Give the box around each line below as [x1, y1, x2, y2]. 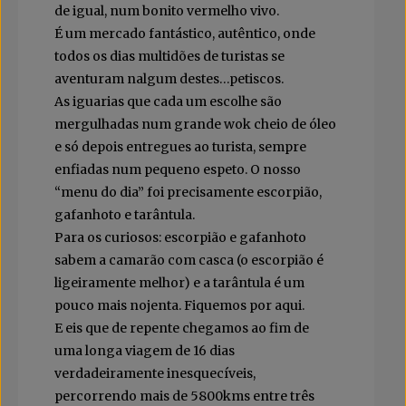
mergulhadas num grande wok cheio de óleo [54, 116, 336, 133]
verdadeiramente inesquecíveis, [54, 365, 256, 382]
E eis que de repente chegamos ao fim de [54, 320, 309, 337]
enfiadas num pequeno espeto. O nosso [54, 161, 301, 179]
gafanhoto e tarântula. [54, 207, 195, 224]
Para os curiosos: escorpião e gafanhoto [54, 229, 306, 246]
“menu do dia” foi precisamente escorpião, [54, 184, 322, 201]
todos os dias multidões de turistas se [54, 48, 285, 65]
